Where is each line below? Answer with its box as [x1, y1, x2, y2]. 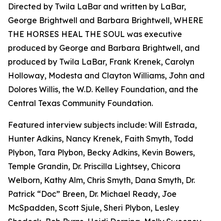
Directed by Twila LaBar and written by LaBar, [8, 1, 186, 12]
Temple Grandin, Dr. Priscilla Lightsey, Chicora [8, 161, 181, 172]
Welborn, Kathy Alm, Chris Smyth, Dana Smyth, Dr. [8, 175, 195, 185]
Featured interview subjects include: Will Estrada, [8, 120, 197, 130]
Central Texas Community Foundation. [8, 98, 153, 109]
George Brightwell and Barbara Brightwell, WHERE [8, 15, 203, 26]
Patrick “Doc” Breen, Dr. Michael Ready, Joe [8, 189, 177, 199]
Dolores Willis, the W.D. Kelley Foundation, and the [8, 84, 198, 95]
